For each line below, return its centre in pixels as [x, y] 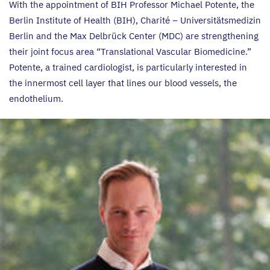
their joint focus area [53, 52]
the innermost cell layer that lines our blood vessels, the [123, 83]
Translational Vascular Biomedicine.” [176, 52]
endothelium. [37, 99]
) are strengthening [219, 36]
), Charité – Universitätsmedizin [197, 20]
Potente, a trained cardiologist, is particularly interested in [128, 67]
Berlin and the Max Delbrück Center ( [85, 36]
